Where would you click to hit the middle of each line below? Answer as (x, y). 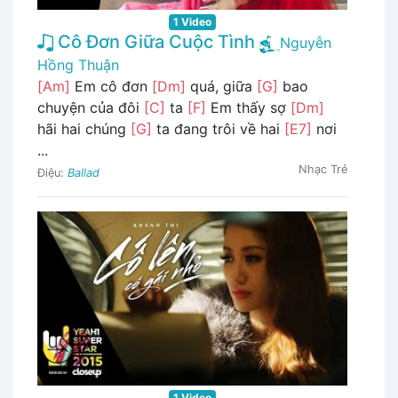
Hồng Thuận (78, 64)
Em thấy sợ (248, 107)
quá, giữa (221, 86)
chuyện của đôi (91, 107)
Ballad (84, 172)
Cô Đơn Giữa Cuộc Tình (154, 41)
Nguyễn (306, 42)
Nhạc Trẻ (323, 169)
